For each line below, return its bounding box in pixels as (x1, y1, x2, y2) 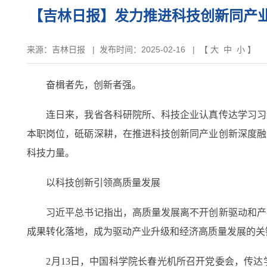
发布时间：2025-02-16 (100, 45, 185, 54)
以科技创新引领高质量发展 (27, 178, 160, 188)
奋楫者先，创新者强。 (27, 80, 141, 90)
